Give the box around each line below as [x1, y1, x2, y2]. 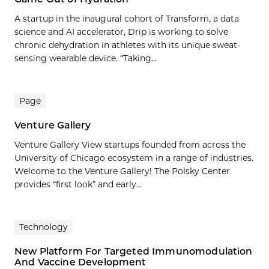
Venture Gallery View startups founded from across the [14, 139, 246, 150]
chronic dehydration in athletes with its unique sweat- [14, 39, 240, 50]
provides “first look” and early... [14, 178, 142, 190]
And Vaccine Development [14, 256, 147, 268]
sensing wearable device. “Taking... [14, 52, 157, 64]
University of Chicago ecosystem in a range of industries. [14, 152, 253, 163]
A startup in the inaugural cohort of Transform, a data [14, 13, 239, 24]
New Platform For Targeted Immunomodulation [14, 245, 253, 257]
